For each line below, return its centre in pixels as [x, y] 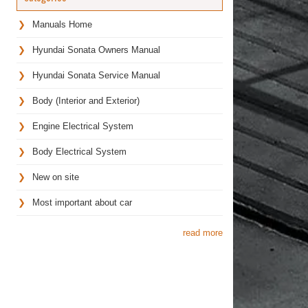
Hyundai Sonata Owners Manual [96, 49]
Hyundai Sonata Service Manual [96, 75]
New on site [55, 177]
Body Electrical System [79, 151]
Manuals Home [62, 24]
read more [202, 232]
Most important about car [82, 202]
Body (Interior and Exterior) [86, 100]
